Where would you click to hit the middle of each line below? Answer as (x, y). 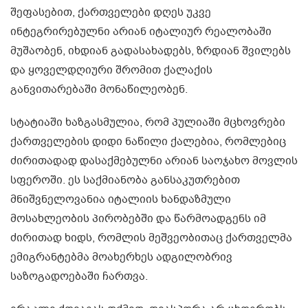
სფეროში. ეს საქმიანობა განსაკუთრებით (125, 180)
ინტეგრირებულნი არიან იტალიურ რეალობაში (141, 32)
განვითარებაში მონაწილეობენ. (99, 90)
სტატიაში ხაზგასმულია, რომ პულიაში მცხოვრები (148, 123)
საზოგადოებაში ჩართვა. (79, 277)
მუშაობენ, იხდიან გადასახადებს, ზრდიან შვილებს (151, 51)
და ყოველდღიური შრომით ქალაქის (111, 70)
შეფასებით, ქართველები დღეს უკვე (111, 13)
